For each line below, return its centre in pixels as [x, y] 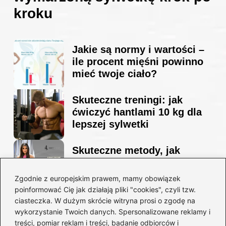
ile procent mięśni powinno [138, 62]
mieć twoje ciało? [115, 74]
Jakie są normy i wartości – [138, 50]
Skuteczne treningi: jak [127, 100]
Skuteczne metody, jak [126, 151]
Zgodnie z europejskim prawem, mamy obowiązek [98, 178]
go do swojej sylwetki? [127, 219]
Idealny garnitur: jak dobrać [139, 207]
